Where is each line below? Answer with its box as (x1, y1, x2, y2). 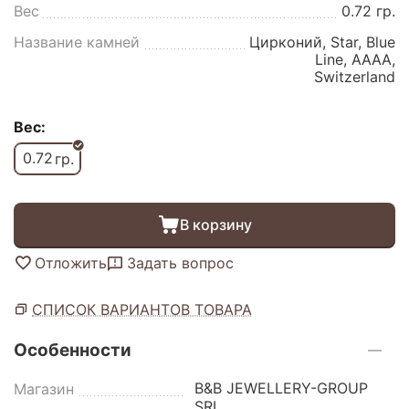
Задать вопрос (127, 253, 234, 272)
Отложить (35, 253, 107, 272)
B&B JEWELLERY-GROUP (194, 378, 369, 397)
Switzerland (314, 67, 396, 86)
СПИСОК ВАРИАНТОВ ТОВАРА (32, 299, 252, 319)
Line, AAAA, (315, 49, 396, 68)
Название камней (14, 32, 140, 51)
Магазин (14, 379, 74, 398)
